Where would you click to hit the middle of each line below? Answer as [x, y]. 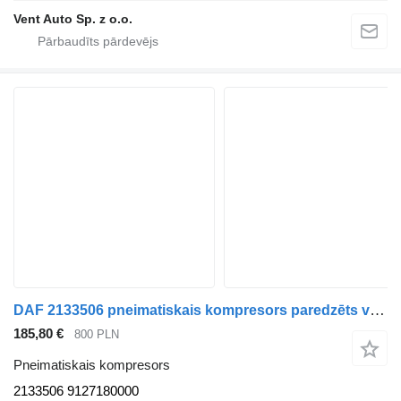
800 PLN [97, 335]
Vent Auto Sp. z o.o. [73, 19]
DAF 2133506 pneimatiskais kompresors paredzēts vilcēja [377, 311]
